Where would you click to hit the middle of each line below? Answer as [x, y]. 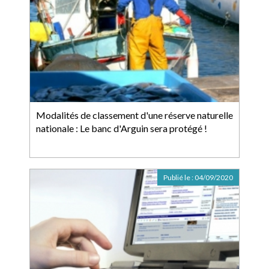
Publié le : [179, 177]
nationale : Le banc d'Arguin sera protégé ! [122, 128]
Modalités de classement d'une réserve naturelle [134, 115]
